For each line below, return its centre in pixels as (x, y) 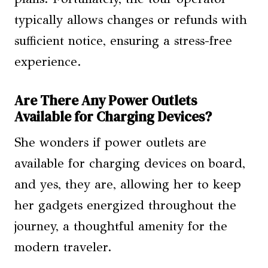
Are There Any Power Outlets (106, 100)
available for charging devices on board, (130, 163)
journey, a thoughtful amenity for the (121, 226)
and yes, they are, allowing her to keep (128, 184)
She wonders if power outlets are (110, 142)
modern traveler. (63, 247)
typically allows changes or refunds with (131, 19)
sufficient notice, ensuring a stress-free (123, 40)
